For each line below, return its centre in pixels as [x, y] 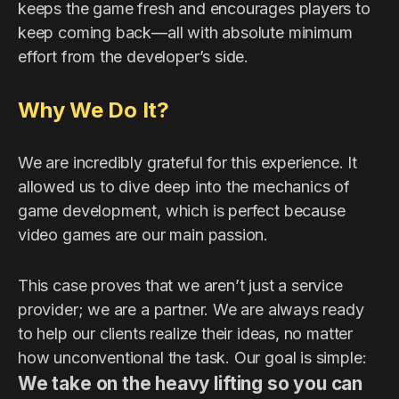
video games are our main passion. [143, 234]
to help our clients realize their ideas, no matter [186, 333]
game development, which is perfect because [182, 210]
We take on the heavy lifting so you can [190, 383]
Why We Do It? [94, 110]
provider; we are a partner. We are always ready [191, 309]
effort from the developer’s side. [134, 56]
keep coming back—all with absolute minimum [185, 32]
